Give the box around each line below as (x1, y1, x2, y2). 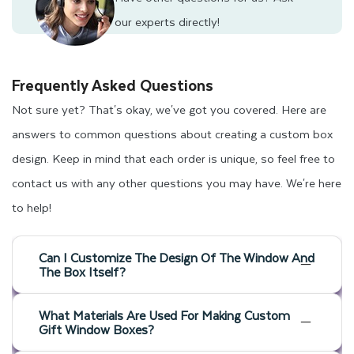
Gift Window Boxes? (39, 318, 154, 339)
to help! (12, 197, 51, 217)
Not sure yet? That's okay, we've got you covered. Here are (12, 99, 326, 119)
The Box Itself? (39, 261, 126, 281)
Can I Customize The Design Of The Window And (39, 247, 314, 267)
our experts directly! (115, 11, 220, 31)
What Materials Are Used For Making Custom (39, 304, 290, 325)
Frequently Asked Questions (12, 72, 213, 97)
